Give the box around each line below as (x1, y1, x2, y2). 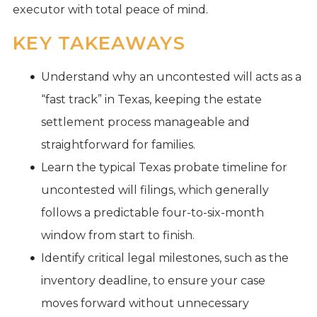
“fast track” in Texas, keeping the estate (40, 92, 262, 106)
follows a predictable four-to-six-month (40, 205, 264, 219)
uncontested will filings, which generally (40, 183, 269, 197)
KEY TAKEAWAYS (12, 31, 185, 54)
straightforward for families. (40, 137, 195, 151)
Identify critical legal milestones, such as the (40, 250, 289, 265)
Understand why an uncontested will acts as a (40, 69, 301, 83)
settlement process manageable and (40, 115, 250, 129)
